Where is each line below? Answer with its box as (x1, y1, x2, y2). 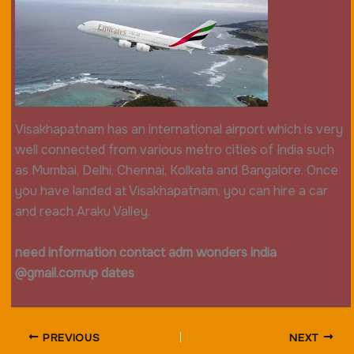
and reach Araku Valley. (14, 203, 150, 220)
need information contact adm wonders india (14, 243, 277, 261)
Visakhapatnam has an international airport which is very (14, 121, 343, 138)
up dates (83, 264, 134, 281)
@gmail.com (14, 264, 84, 281)
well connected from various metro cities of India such (14, 141, 334, 159)
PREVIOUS (39, 330, 100, 345)
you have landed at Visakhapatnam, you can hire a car (14, 183, 328, 200)
